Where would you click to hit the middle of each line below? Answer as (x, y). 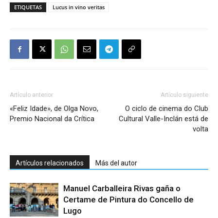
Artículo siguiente (184, 95)
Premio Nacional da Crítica (52, 119)
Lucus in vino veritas (79, 7)
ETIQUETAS (28, 7)
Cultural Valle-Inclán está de (163, 119)
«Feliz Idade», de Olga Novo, (54, 109)
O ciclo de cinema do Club (167, 109)
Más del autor (116, 163)
